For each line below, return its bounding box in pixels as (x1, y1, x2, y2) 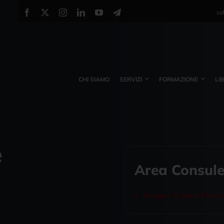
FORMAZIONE (159, 75, 198, 83)
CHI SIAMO (78, 75, 110, 83)
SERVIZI (119, 75, 142, 83)
